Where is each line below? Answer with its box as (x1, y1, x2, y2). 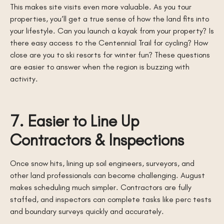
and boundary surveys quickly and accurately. (10, 205, 164, 216)
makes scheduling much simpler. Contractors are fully (10, 181, 191, 192)
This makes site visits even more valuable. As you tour (10, 1, 191, 11)
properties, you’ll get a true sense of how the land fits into (10, 13, 209, 23)
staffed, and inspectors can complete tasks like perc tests (10, 193, 211, 204)
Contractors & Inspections (10, 129, 184, 149)
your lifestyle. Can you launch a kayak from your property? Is (10, 25, 214, 35)
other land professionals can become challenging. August (10, 169, 205, 180)
